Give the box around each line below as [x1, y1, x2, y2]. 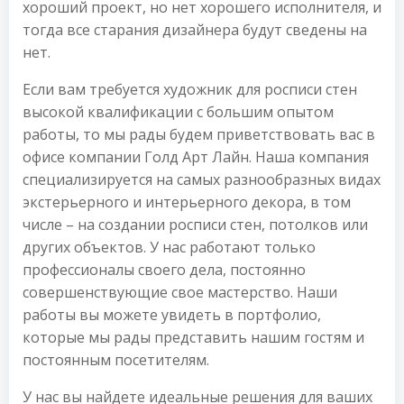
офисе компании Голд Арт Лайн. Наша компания [23, 147, 369, 167]
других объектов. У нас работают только [23, 237, 316, 257]
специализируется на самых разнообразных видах [23, 170, 381, 189]
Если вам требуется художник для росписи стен [23, 79, 357, 99]
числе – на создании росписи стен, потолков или [23, 215, 368, 234]
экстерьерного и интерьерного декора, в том [23, 192, 351, 212]
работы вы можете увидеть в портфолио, [23, 305, 321, 325]
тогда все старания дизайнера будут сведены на [23, 20, 367, 40]
